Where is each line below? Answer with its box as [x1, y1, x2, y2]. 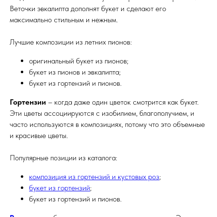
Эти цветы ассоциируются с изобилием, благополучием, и [10, 108, 194, 118]
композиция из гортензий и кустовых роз [29, 172, 159, 181]
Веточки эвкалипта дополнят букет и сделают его [10, 4, 166, 13]
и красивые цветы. [10, 131, 68, 140]
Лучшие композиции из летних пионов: [10, 37, 132, 46]
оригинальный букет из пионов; [29, 56, 128, 65]
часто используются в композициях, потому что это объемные [10, 120, 205, 129]
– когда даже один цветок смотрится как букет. [46, 97, 199, 107]
